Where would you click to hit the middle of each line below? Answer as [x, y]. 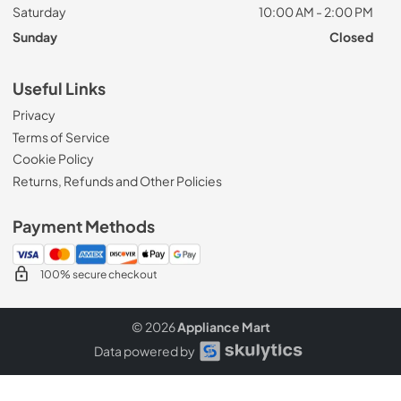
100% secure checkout [98, 273]
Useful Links [59, 89]
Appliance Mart [223, 326]
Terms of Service [61, 137]
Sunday [35, 37]
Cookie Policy [53, 158]
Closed [351, 37]
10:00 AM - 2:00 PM [316, 12]
